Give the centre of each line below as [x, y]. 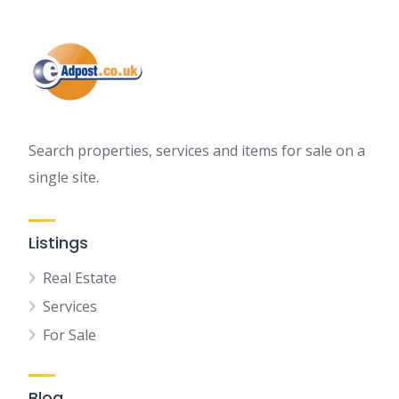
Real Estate [80, 278]
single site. [64, 177]
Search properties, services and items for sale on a [197, 151]
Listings [58, 243]
